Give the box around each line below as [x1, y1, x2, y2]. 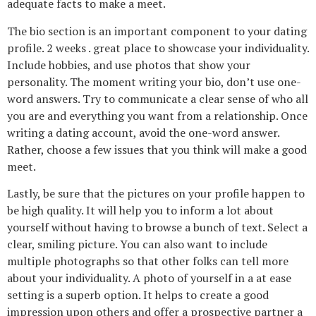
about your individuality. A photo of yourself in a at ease [7, 270, 291, 286]
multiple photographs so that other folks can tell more [7, 253, 288, 269]
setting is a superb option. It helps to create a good [7, 287, 269, 303]
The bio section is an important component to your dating [7, 23, 307, 39]
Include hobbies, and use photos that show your [7, 56, 250, 73]
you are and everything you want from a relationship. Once [7, 107, 308, 123]
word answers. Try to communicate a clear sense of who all [7, 90, 308, 107]
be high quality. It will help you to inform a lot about [7, 202, 274, 219]
